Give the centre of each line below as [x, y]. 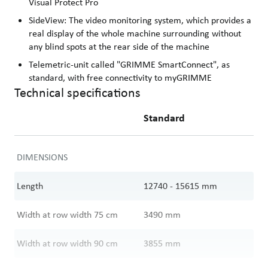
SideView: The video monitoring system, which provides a [140, 20]
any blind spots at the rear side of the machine [119, 47]
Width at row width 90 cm [67, 243]
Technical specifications [77, 93]
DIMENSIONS [42, 157]
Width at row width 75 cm [67, 215]
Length [30, 186]
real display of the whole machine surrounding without [135, 33]
